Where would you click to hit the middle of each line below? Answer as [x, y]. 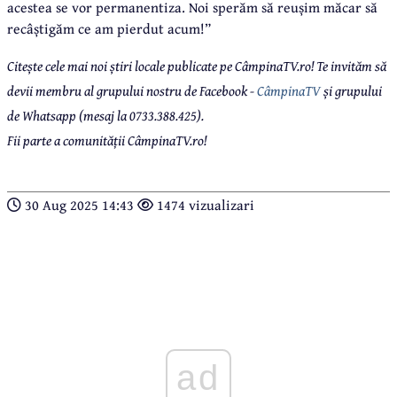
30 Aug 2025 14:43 [79, 204]
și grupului [351, 90]
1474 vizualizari [204, 204]
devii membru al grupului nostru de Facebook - [132, 90]
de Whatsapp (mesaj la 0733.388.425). [105, 115]
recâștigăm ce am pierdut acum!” [109, 28]
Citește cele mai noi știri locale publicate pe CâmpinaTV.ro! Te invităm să [197, 65]
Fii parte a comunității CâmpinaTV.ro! [107, 140]
